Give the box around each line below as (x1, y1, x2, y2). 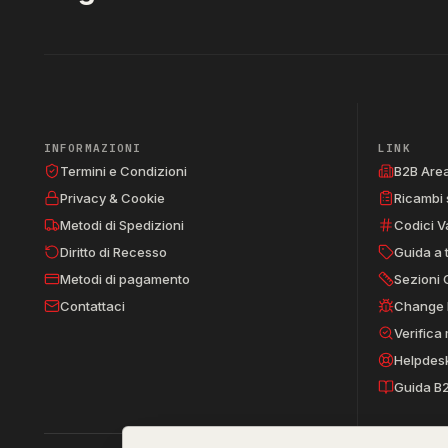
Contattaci (60, 297, 125, 314)
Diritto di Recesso (60, 243, 167, 260)
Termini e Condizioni (60, 162, 187, 179)
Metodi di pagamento (60, 270, 190, 287)
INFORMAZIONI (44, 140, 142, 155)
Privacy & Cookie (60, 189, 165, 206)
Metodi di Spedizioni (60, 216, 184, 233)
